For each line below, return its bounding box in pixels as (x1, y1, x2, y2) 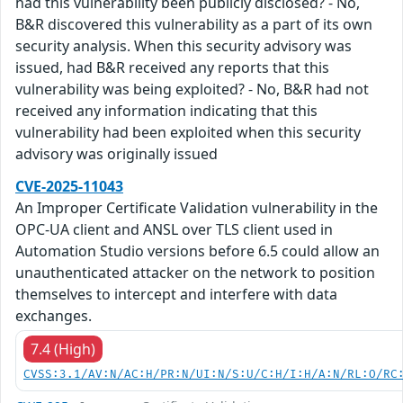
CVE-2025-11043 (15, 176, 123, 196)
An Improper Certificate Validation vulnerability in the (15, 198, 378, 218)
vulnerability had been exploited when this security (15, 122, 361, 142)
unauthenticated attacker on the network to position (15, 263, 375, 282)
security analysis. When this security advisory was (15, 36, 352, 56)
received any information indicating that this (15, 101, 318, 121)
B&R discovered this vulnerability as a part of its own (15, 14, 372, 34)
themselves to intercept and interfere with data (15, 284, 337, 304)
